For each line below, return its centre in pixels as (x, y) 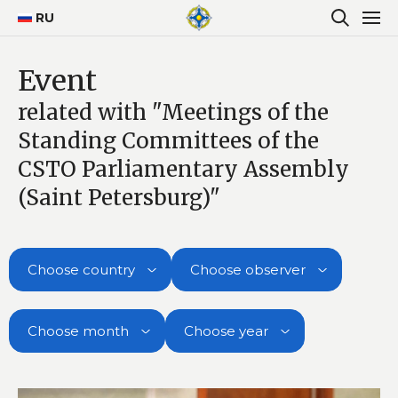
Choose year (226, 330)
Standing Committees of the (168, 140)
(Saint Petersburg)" (119, 197)
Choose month (78, 330)
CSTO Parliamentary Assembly (183, 169)
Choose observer (248, 269)
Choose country (81, 269)
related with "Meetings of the (173, 112)
